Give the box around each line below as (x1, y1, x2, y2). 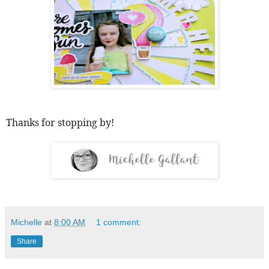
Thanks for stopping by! (6, 115, 116, 129)
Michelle (11, 217, 42, 227)
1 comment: (96, 217, 142, 227)
